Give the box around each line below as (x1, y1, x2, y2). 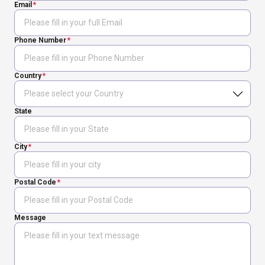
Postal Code (14, 178, 56, 186)
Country (14, 72, 41, 80)
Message (14, 214, 46, 222)
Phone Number (14, 36, 66, 44)
